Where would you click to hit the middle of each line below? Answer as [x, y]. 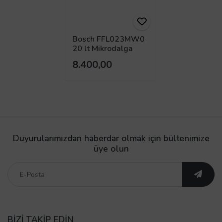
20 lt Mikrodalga [102, 49]
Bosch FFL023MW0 [108, 39]
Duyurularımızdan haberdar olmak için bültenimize [111, 139]
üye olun [111, 149]
